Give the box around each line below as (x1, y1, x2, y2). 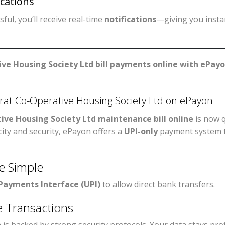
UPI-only (124, 126, 158, 137)
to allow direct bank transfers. (100, 179, 215, 190)
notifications (104, 14, 156, 25)
